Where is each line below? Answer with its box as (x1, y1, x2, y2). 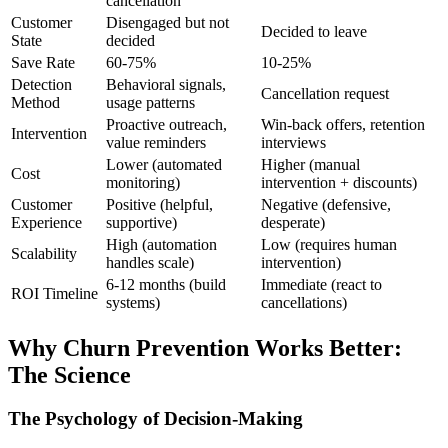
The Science (8, 361, 131, 388)
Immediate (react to (261, 275, 382, 293)
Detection (11, 75, 72, 93)
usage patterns (106, 93, 195, 111)
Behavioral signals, (106, 75, 226, 93)
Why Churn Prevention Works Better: (8, 334, 402, 361)
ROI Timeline (11, 284, 98, 302)
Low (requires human (261, 235, 397, 253)
